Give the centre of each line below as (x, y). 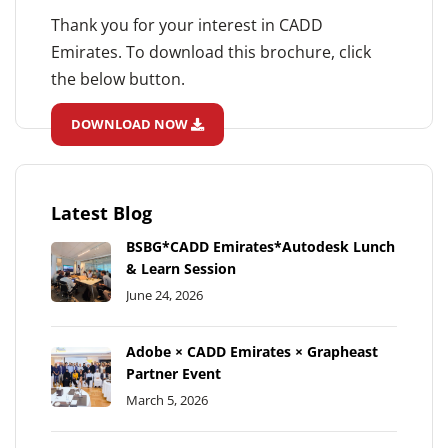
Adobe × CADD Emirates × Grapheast (252, 352)
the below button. (118, 79)
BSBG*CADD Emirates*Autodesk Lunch (260, 247)
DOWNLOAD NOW (131, 124)
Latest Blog (101, 213)
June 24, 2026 (164, 295)
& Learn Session (181, 269)
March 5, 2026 (167, 400)
